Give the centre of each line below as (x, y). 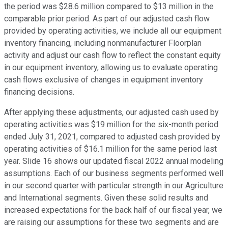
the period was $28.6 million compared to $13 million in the (109, 7)
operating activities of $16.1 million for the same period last (110, 149)
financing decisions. (39, 92)
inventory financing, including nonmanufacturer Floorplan (103, 43)
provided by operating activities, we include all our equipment (113, 31)
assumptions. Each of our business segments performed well (114, 174)
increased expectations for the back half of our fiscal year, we (113, 210)
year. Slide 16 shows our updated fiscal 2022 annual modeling (114, 161)
